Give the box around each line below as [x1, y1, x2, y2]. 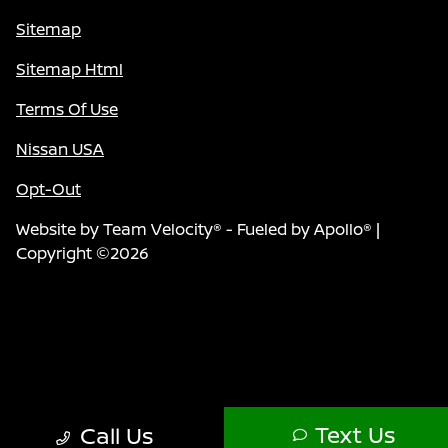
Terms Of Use [16, 97, 118, 120]
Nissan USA [16, 137, 104, 160]
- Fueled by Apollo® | [222, 217, 380, 240]
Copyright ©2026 [16, 241, 149, 264]
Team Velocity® [103, 217, 222, 240]
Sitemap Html [16, 57, 123, 80]
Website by [16, 217, 103, 240]
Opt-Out [16, 177, 81, 200]
